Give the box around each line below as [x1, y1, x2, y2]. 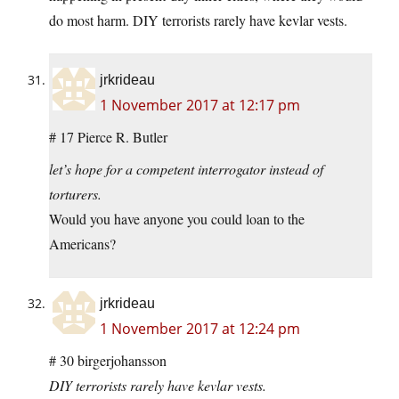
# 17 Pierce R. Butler [49, 127, 167, 147]
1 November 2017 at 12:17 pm [100, 95, 300, 116]
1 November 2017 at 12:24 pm [100, 319, 300, 339]
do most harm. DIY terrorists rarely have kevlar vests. [49, 11, 347, 30]
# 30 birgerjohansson [49, 351, 167, 370]
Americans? [49, 234, 116, 254]
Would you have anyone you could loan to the [49, 209, 305, 229]
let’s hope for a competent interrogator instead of [49, 159, 323, 179]
